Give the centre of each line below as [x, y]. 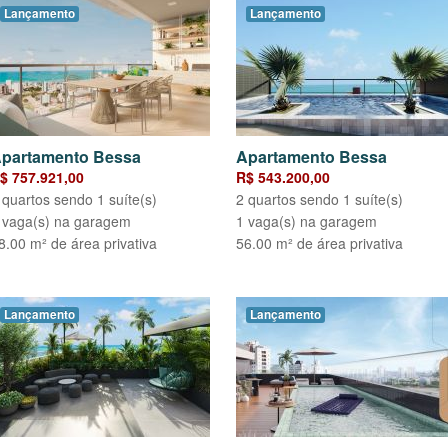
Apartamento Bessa [311, 157]
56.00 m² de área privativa [319, 243]
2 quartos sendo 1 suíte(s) [319, 199]
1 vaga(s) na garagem [306, 221]
